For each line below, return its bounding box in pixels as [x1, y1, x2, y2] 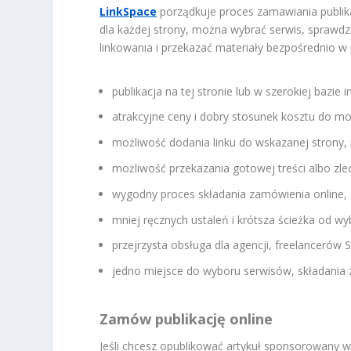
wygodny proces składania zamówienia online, [112, 186, 348, 201]
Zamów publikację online [100, 309, 273, 329]
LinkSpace [100, 4, 157, 20]
